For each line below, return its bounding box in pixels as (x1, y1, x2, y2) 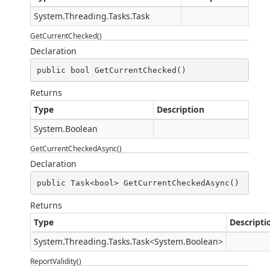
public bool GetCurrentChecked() (36, 65, 186, 75)
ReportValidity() (30, 256, 81, 266)
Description (157, 104, 204, 115)
